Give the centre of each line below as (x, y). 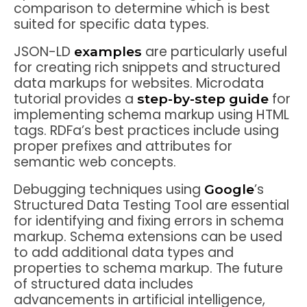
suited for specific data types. (111, 24)
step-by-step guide (203, 98)
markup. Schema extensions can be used (148, 237)
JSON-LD (44, 51)
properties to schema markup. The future (148, 269)
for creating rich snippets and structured (147, 67)
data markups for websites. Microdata (139, 83)
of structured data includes (103, 284)
